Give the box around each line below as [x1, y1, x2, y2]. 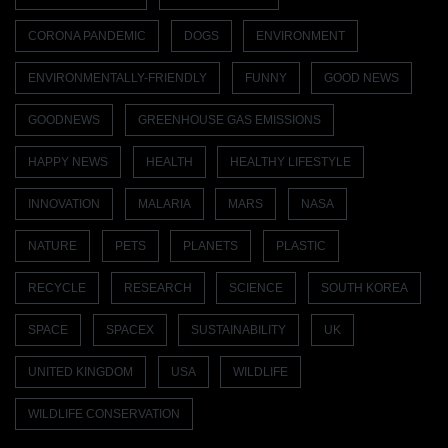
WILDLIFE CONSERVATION [28, 407, 180, 422]
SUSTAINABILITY [191, 323, 286, 338]
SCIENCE [229, 281, 283, 296]
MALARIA [137, 197, 191, 212]
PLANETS [183, 239, 238, 254]
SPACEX [105, 323, 154, 338]
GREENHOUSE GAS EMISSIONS [137, 113, 321, 128]
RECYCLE [28, 281, 86, 296]
